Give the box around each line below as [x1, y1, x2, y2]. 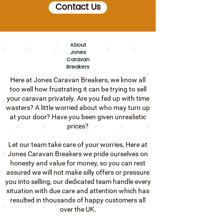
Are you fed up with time [76, 94, 149, 102]
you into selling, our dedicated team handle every [5, 177, 151, 185]
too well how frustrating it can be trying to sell [9, 85, 146, 93]
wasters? [6, 103, 35, 111]
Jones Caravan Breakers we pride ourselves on [8, 149, 148, 158]
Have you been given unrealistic [52, 112, 146, 121]
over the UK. [59, 205, 96, 213]
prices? [67, 122, 89, 130]
